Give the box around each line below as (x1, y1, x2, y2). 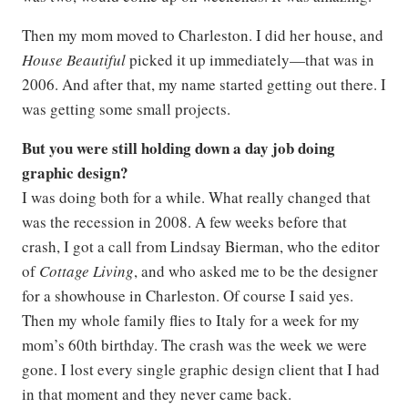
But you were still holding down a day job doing (22, 137, 335, 160)
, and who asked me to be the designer (134, 260, 378, 282)
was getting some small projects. (22, 98, 230, 120)
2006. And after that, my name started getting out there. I (22, 74, 386, 96)
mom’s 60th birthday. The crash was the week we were (22, 334, 367, 356)
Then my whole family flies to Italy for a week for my (22, 310, 360, 331)
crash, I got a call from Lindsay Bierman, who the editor (22, 236, 380, 258)
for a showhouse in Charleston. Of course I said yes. (22, 285, 353, 307)
